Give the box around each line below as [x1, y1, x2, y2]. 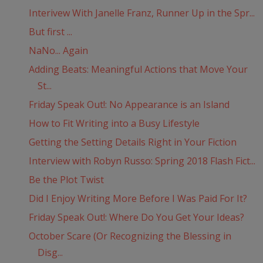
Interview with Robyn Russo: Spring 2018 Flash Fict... [28, 154, 255, 168]
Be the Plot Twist [28, 173, 104, 187]
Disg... [37, 246, 63, 259]
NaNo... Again [28, 44, 88, 58]
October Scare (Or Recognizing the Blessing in [28, 230, 231, 243]
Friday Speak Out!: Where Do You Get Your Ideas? [28, 211, 244, 224]
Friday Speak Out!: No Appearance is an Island [28, 98, 230, 112]
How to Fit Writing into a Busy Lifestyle [28, 117, 200, 130]
